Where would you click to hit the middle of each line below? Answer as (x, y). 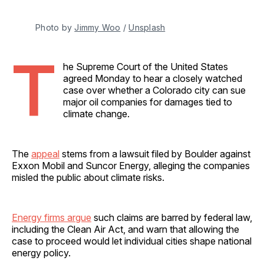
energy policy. (41, 253)
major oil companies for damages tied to (148, 102)
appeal (45, 154)
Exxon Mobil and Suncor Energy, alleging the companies (131, 165)
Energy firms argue (52, 217)
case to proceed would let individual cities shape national (132, 241)
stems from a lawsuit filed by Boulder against (155, 154)
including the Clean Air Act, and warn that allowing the (126, 229)
